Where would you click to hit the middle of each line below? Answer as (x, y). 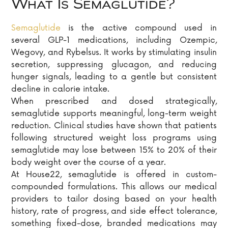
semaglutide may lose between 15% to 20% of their (114, 150)
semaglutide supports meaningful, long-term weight (114, 114)
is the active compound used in (139, 28)
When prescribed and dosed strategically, (114, 102)
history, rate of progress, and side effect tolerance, (114, 211)
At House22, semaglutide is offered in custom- (114, 175)
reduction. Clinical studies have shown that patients (114, 126)
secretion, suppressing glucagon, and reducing (114, 65)
